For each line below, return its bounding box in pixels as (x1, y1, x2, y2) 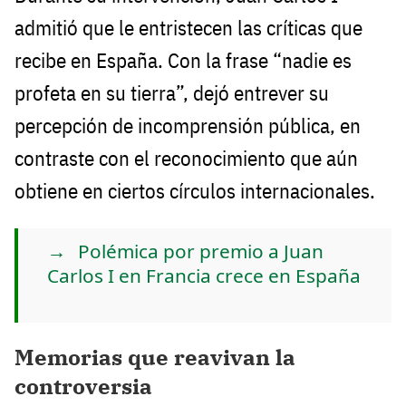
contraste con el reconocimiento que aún (14, 144, 358, 171)
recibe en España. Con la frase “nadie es (14, 46, 352, 73)
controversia (14, 372, 152, 401)
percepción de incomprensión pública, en (14, 111, 361, 139)
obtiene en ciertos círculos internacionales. (14, 177, 375, 204)
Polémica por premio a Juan (78, 237, 324, 264)
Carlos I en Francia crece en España (47, 262, 361, 288)
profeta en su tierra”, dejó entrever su (14, 79, 329, 106)
